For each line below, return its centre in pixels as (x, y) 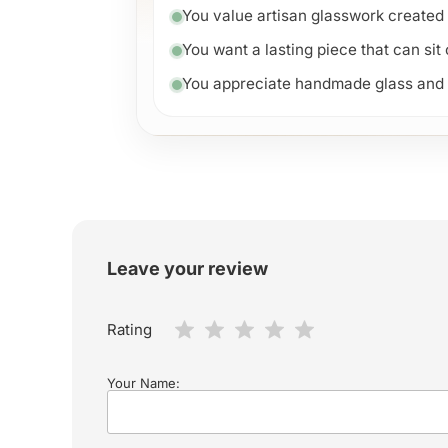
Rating (129, 330)
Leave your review (187, 269)
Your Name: (143, 383)
